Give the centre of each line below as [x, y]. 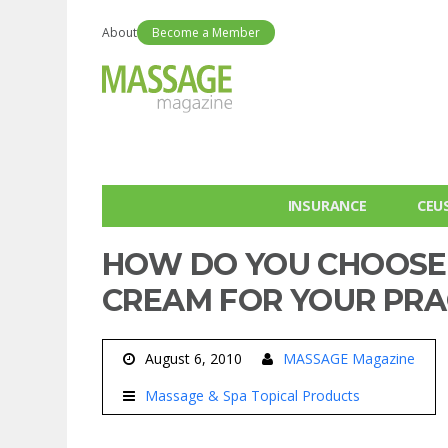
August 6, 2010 [193, 358]
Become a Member [206, 32]
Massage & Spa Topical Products [252, 395]
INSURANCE [327, 205]
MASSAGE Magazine [349, 358]
